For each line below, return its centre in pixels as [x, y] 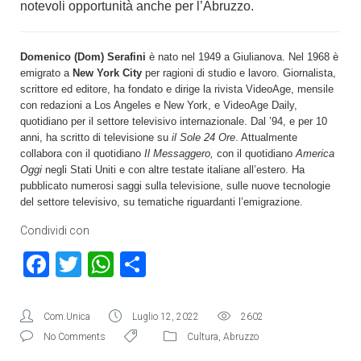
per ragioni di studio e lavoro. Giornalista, [239, 73]
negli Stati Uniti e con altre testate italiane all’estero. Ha [175, 169]
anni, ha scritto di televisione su [96, 137]
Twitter [121, 264]
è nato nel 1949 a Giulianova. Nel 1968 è [242, 56]
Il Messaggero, [179, 153]
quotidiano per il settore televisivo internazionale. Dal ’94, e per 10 [174, 121]
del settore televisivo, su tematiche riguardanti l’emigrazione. [162, 201]
